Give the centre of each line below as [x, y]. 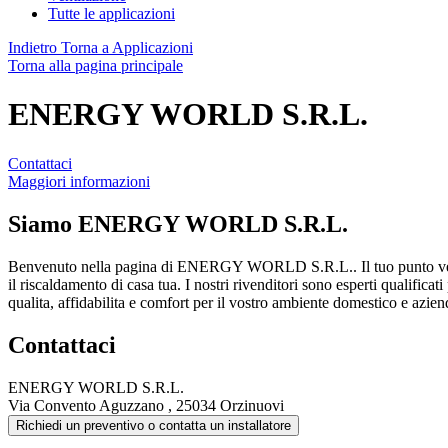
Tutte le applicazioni [111, 13]
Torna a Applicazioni [127, 47]
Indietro [32, 47]
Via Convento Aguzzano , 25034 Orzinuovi [146, 405]
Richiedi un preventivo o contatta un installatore [153, 425]
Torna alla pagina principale [95, 65]
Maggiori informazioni [79, 181]
